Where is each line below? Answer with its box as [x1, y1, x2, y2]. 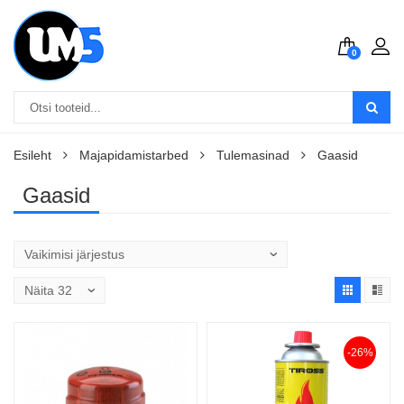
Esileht [14, 148, 51, 162]
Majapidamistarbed [79, 148, 188, 162]
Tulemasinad [216, 148, 289, 162]
